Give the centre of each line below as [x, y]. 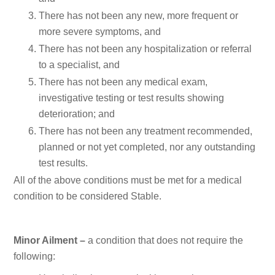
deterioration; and [77, 114]
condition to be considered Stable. [88, 196]
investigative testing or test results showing [131, 98]
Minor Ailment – [50, 240]
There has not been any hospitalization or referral [145, 48]
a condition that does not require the [165, 240]
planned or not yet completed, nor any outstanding [147, 147]
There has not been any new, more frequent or [138, 15]
